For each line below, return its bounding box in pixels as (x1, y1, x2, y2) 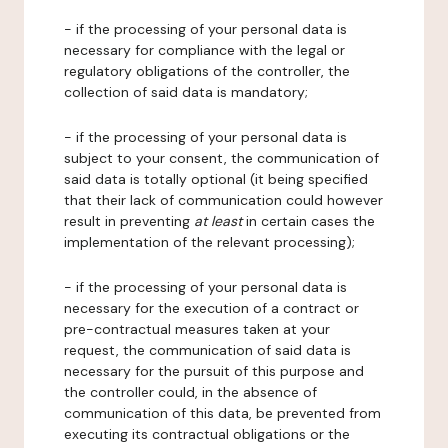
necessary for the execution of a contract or (64, 299, 359, 317)
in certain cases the (242, 212, 375, 230)
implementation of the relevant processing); (64, 233, 355, 251)
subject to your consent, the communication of (64, 149, 379, 167)
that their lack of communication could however (64, 191, 383, 209)
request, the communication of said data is (64, 341, 351, 359)
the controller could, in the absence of (64, 383, 317, 401)
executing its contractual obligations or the (64, 425, 350, 443)
